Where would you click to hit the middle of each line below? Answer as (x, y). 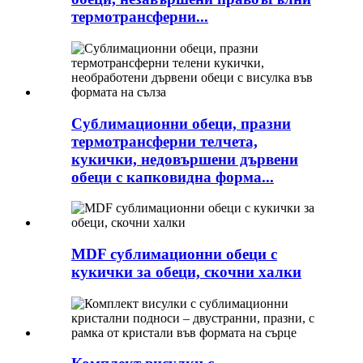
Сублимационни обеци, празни (181, 123)
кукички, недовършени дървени (185, 159)
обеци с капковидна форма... (173, 177)
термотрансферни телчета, (164, 141)
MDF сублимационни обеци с (174, 254)
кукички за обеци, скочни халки (186, 272)
